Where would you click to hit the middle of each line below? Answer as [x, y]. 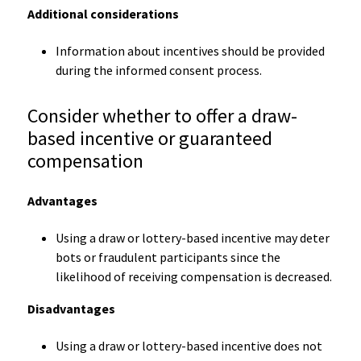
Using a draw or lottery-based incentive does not [189, 345]
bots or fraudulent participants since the [168, 257]
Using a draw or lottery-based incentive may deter [192, 237]
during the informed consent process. [158, 70]
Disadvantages [71, 308]
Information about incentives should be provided [190, 50]
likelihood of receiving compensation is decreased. [193, 276]
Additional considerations [103, 13]
